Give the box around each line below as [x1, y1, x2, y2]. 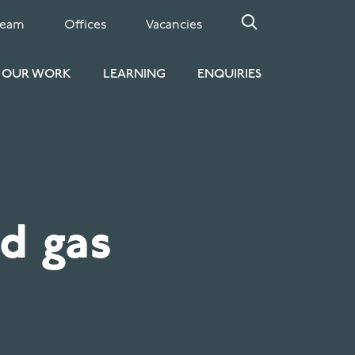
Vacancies [146, 19, 203, 32]
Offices [64, 19, 107, 32]
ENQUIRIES [197, 67, 262, 81]
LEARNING [103, 67, 166, 81]
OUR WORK [2, 67, 72, 81]
